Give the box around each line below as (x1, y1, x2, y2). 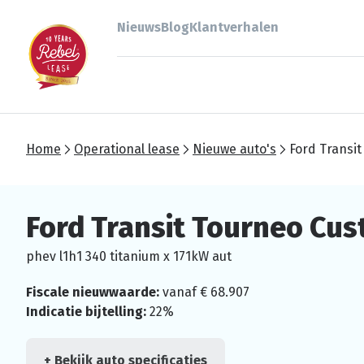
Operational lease (74, 141, 180, 157)
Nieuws (117, 19, 161, 36)
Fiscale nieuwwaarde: (26, 284, 159, 300)
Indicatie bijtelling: (26, 304, 146, 319)
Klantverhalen (189, 19, 279, 36)
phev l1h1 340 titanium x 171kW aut (26, 249, 232, 264)
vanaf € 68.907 (159, 284, 249, 300)
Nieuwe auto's (193, 141, 276, 157)
